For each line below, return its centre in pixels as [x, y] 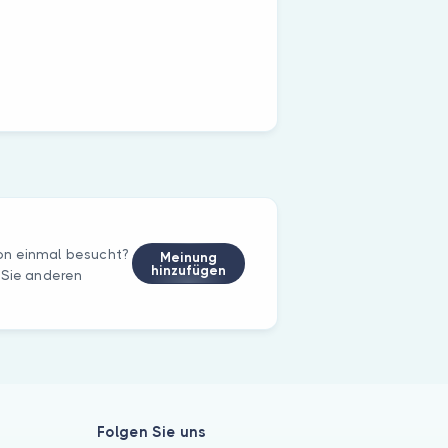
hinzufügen [188, 270]
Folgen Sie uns [151, 432]
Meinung [188, 257]
